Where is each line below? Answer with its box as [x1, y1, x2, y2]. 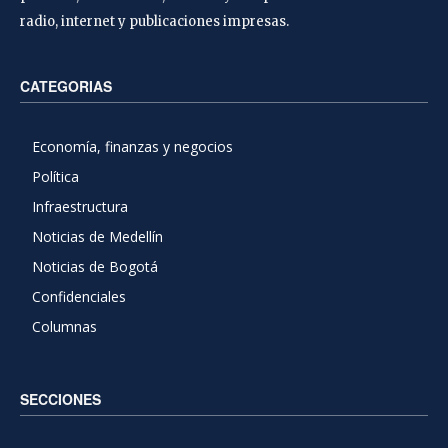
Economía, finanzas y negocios [32, 136, 233, 156]
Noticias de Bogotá [32, 256, 158, 276]
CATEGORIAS [20, 75, 112, 96]
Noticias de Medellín [32, 226, 163, 246]
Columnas [32, 316, 97, 336]
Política [32, 166, 79, 186]
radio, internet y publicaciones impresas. [20, 12, 289, 30]
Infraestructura [32, 196, 128, 216]
